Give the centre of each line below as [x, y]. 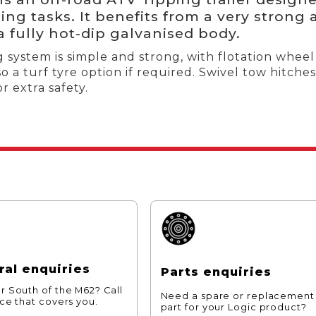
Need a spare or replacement [237, 296]
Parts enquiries [216, 272]
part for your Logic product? [233, 308]
